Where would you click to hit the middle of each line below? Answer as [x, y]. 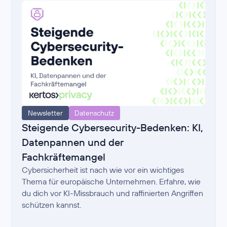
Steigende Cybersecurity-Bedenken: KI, [113, 128]
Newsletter [45, 113]
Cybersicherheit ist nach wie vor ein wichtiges [103, 170]
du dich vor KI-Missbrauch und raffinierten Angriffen [113, 193]
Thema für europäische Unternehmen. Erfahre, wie [111, 182]
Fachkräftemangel [64, 157]
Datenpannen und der [73, 142]
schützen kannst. [52, 205]
